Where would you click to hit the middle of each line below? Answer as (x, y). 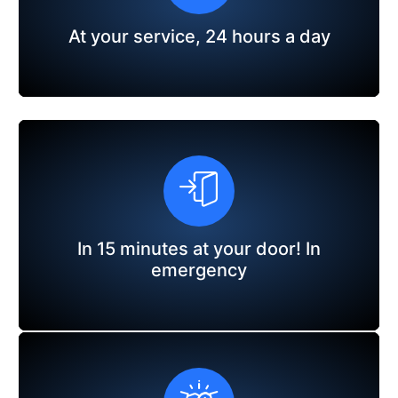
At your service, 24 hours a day (199, 36)
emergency (199, 270)
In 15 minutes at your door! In (199, 248)
